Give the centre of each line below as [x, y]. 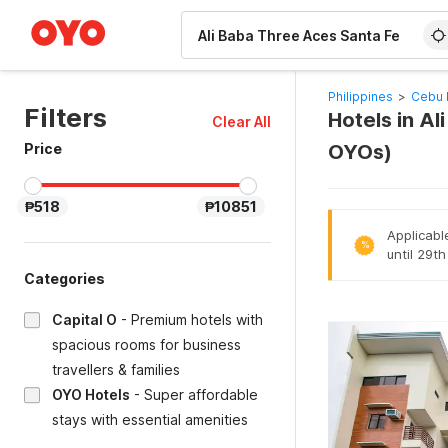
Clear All [241, 121]
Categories [64, 278]
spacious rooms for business [146, 344]
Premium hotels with [197, 319]
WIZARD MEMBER [89, 10]
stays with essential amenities [150, 419]
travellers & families [116, 369]
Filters [65, 117]
